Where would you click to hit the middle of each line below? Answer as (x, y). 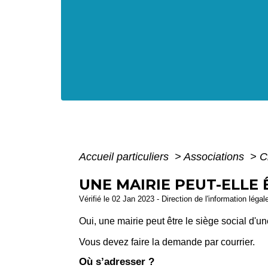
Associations (215, 156)
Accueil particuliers (125, 156)
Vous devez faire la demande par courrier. (167, 242)
